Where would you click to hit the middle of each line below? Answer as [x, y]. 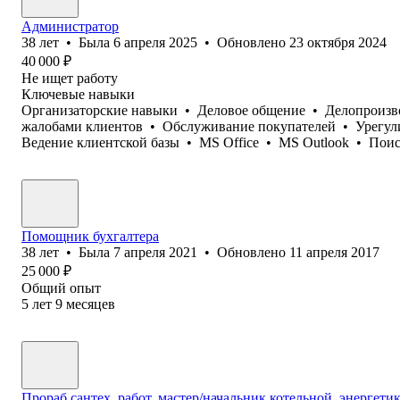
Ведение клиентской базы [100, 142]
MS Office [229, 142]
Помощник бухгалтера [90, 236]
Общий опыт [61, 287]
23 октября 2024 [338, 42]
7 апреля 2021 [155, 252]
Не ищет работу [70, 78]
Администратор [70, 26]
